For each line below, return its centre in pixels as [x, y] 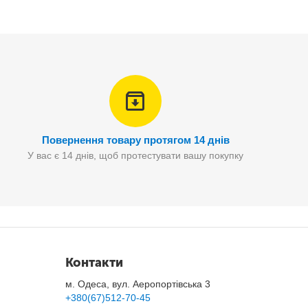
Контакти [95, 263]
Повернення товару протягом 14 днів [135, 140]
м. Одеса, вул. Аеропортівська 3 [138, 284]
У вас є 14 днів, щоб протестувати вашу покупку [136, 155]
